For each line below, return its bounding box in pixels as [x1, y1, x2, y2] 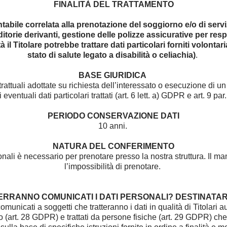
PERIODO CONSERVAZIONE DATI [48, 111, 179, 120]
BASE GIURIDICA [79, 71, 148, 80]
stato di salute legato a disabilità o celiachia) [27, 51, 196, 59]
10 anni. [98, 122, 129, 130]
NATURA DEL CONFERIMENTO [53, 142, 174, 150]
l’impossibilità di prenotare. [64, 162, 163, 171]
